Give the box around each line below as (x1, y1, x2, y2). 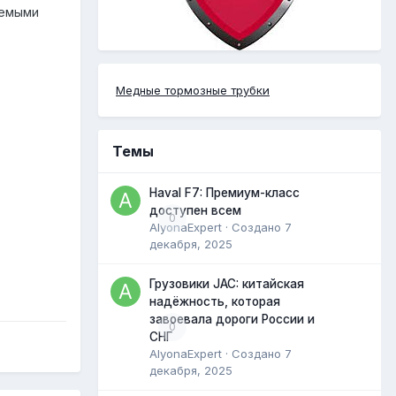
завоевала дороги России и (149, 311, 315, 326)
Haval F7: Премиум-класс (149, 185, 300, 200)
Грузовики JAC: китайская (149, 276, 304, 291)
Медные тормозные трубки (116, 82, 270, 97)
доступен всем (149, 202, 241, 217)
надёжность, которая (149, 293, 280, 308)
